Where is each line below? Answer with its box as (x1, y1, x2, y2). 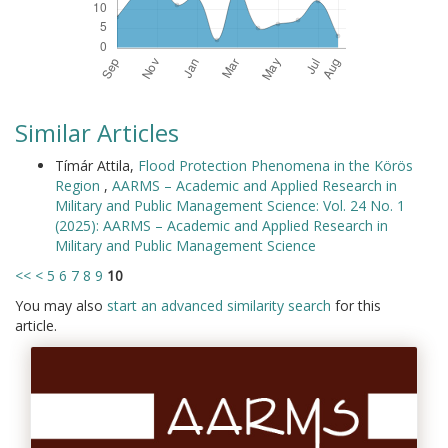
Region (55, 176, 104, 195)
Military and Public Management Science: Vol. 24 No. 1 (55, 196, 405, 215)
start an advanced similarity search (107, 296, 331, 315)
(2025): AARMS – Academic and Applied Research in (55, 216, 388, 235)
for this (331, 296, 381, 315)
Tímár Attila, (55, 156, 138, 175)
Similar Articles (15, 116, 179, 149)
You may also (15, 296, 107, 315)
